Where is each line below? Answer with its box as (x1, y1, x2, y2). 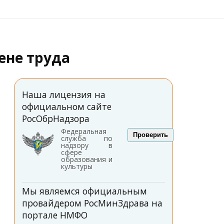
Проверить (132, 130, 168, 138)
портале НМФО (21, 208, 87, 221)
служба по (60, 133, 112, 143)
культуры (60, 161, 92, 171)
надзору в (60, 140, 112, 150)
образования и (60, 154, 112, 164)
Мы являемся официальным (21, 184, 147, 197)
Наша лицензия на (21, 88, 105, 100)
